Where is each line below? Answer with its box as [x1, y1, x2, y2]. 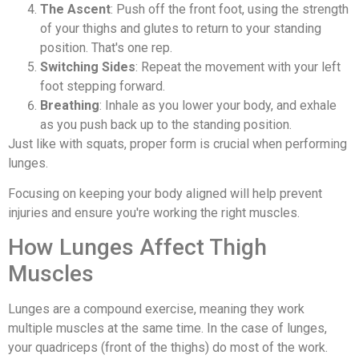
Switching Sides [40, 58, 135, 75]
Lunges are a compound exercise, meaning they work [8, 301, 305, 317]
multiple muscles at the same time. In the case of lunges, [8, 321, 327, 337]
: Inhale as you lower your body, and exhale [99, 97, 337, 113]
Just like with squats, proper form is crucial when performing [8, 135, 347, 151]
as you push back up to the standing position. [40, 116, 292, 132]
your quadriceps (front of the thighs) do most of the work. [8, 340, 328, 356]
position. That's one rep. [40, 39, 172, 55]
